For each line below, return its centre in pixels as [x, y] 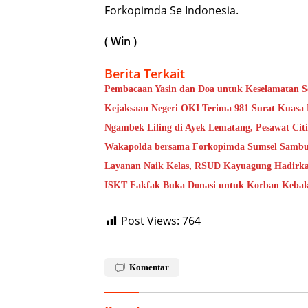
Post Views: [150, 221]
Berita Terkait [145, 74]
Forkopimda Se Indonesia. [172, 11]
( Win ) [121, 42]
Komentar [149, 267]
